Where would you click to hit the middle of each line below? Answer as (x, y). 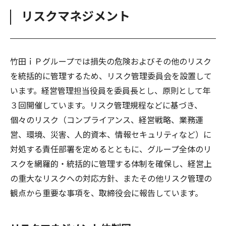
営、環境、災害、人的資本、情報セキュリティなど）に (111, 134)
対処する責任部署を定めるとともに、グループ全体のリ (111, 149)
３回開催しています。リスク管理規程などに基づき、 (106, 105)
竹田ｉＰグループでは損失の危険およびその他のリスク (111, 61)
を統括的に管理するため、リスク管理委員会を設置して (111, 75)
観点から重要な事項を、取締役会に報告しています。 (106, 192)
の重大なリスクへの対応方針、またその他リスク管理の (111, 178)
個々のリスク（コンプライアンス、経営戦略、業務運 (107, 119)
